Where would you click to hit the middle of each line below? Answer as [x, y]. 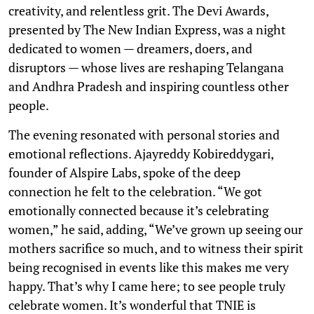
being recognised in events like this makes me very [149, 267]
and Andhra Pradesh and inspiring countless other [149, 86]
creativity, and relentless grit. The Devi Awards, [138, 10]
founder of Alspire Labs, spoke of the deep [124, 172]
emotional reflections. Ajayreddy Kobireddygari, [141, 153]
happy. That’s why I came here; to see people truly [147, 286]
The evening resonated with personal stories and [144, 134]
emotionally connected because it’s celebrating [138, 210]
